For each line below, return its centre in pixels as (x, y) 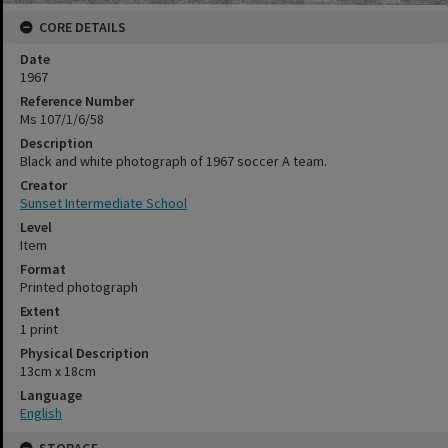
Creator (43, 185)
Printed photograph (79, 287)
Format (43, 269)
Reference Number (77, 101)
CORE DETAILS (82, 27)
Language (51, 395)
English (41, 413)
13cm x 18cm (58, 371)
